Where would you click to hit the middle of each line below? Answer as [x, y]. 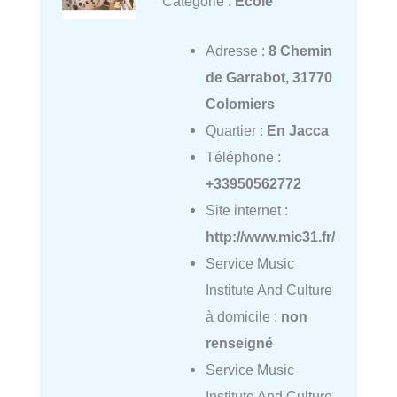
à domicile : [243, 317]
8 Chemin [300, 51]
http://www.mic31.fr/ [270, 237]
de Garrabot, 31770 [269, 78]
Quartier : [236, 131]
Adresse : [237, 51]
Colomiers [240, 104]
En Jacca [297, 131]
